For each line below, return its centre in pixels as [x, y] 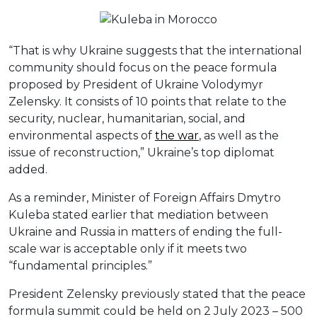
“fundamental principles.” [80, 266]
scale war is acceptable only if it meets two [128, 249]
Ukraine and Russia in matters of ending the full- [145, 232]
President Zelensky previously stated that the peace [157, 294]
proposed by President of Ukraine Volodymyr [136, 85]
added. [28, 170]
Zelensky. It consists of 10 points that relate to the [148, 102]
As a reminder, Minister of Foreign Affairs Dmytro [145, 198]
